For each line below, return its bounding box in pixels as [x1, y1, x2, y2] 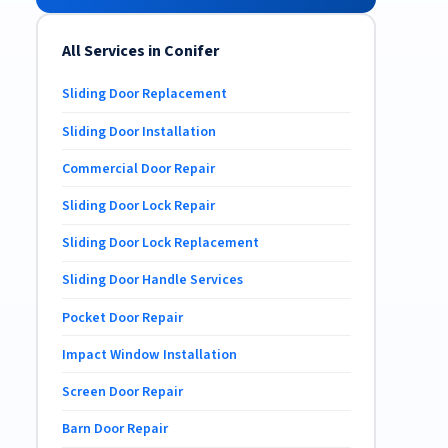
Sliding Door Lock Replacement [61, 233, 259, 254]
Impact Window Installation [61, 344, 237, 365]
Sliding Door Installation [61, 121, 216, 142]
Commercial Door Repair [61, 158, 215, 179]
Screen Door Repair [61, 381, 183, 402]
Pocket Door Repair [61, 307, 183, 328]
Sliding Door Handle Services [61, 270, 243, 291]
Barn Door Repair [61, 419, 168, 440]
